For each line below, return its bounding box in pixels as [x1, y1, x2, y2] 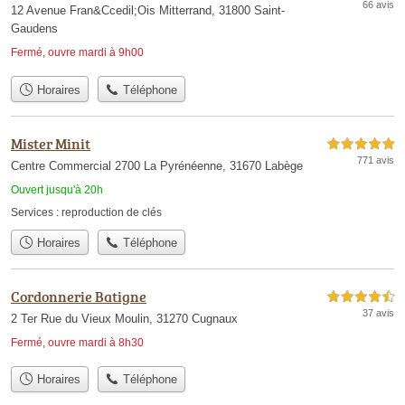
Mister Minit [11, 133, 90, 154]
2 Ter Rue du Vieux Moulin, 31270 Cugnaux [11, 312, 238, 326]
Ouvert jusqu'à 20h [11, 183, 103, 196]
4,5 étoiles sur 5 [327, 292, 394, 303]
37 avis [363, 307, 394, 319]
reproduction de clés [61, 205, 162, 219]
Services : [11, 205, 61, 219]
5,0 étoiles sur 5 [327, 138, 394, 149]
